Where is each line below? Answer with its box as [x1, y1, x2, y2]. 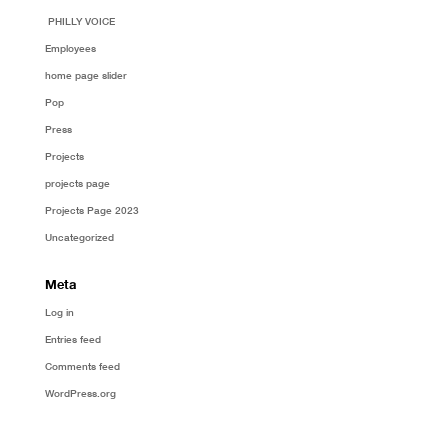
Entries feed [44, 332, 101, 345]
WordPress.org [44, 386, 116, 399]
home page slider [44, 68, 127, 81]
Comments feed [44, 359, 120, 372]
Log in [44, 305, 74, 318]
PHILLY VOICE [44, 14, 118, 27]
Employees [44, 41, 96, 54]
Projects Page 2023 [44, 203, 139, 216]
